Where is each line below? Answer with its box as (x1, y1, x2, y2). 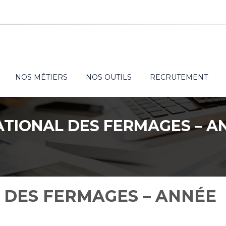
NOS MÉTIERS (15, 73, 68, 82)
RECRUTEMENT (150, 73, 208, 82)
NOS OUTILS (86, 73, 132, 82)
